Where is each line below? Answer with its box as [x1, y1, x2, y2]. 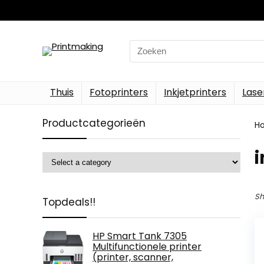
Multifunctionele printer [93, 240, 202, 253]
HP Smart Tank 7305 [93, 229, 187, 243]
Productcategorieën [42, 116, 146, 130]
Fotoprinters [90, 85, 148, 99]
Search [129, 39, 160, 52]
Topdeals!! [42, 195, 95, 209]
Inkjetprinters [164, 85, 226, 99]
